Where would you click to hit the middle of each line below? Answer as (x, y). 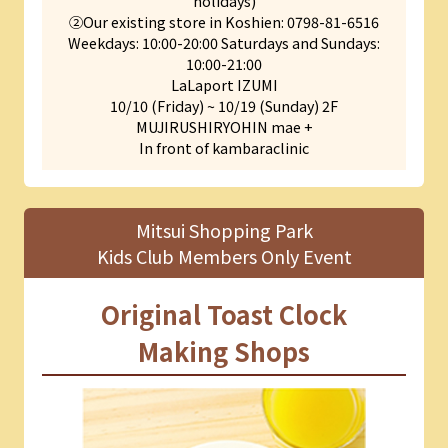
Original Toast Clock (224, 314)
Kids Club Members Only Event (224, 256)
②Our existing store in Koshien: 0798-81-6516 (224, 21)
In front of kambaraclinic (224, 147)
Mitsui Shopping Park (224, 230)
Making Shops (224, 351)
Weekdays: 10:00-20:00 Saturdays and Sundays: (224, 42)
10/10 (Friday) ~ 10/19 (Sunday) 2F (224, 105)
